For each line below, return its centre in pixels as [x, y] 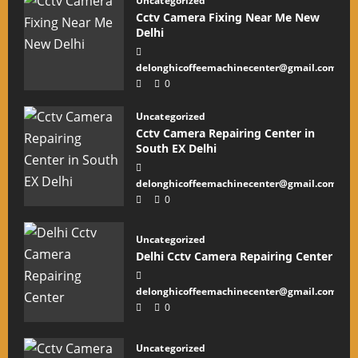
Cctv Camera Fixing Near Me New [228, 17]
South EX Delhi [176, 148]
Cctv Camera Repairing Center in [225, 133]
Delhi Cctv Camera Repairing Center [234, 256]
